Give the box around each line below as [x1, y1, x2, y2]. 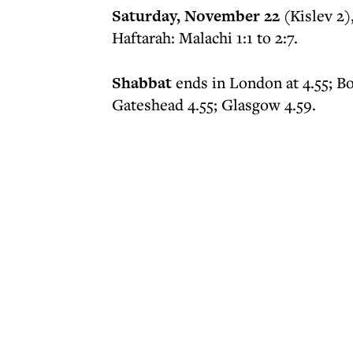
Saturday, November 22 [112, 5, 280, 27]
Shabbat [112, 72, 176, 94]
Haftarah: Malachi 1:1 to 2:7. [112, 27, 298, 48]
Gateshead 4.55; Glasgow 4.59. [112, 94, 316, 115]
